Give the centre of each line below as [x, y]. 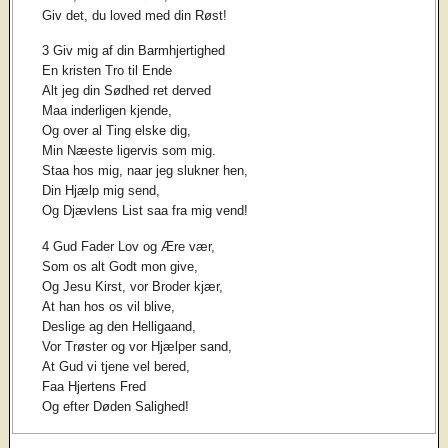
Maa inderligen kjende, [107, 111]
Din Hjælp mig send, [101, 191]
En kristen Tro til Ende [107, 71]
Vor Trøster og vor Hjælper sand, [137, 347]
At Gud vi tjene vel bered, [116, 367]
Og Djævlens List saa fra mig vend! [145, 211]
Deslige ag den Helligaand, [119, 327]
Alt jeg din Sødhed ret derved [127, 91]
